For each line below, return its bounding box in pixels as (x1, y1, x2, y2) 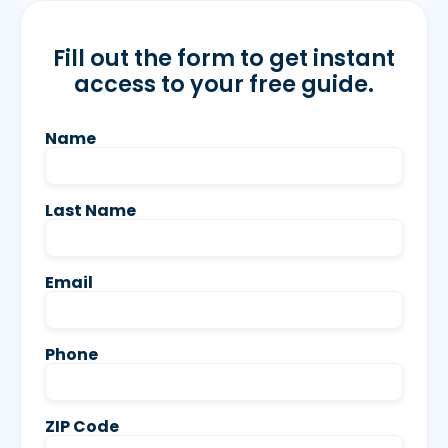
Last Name (45, 198, 136, 222)
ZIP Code (45, 414, 119, 438)
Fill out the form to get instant (53, 41, 395, 74)
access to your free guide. (74, 67, 374, 100)
